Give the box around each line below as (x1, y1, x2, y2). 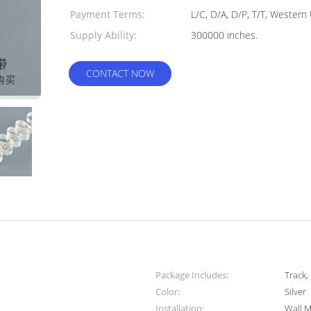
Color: (155, 285, 180, 298)
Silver (285, 285, 307, 298)
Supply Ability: (70, 28, 137, 42)
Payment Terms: (70, 8, 145, 21)
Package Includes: (155, 269, 228, 281)
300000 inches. (227, 28, 258, 42)
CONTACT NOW (86, 67, 154, 80)
